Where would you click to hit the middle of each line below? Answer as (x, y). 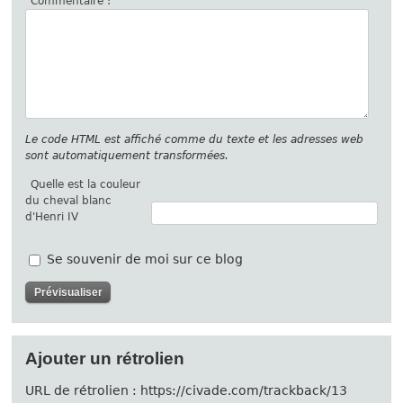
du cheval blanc (69, 201)
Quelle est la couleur (86, 185)
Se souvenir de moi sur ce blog (145, 260)
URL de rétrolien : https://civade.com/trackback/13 (187, 391)
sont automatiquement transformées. (127, 156)
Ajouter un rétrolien (105, 359)
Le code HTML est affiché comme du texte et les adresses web (195, 140)
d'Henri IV (52, 217)
